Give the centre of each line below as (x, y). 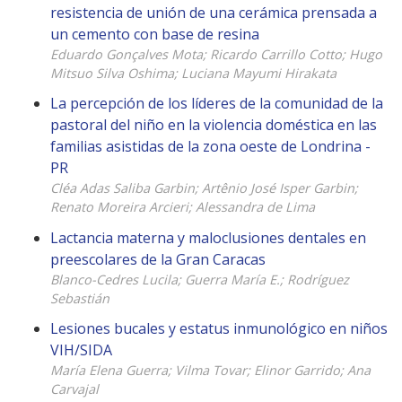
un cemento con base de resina (155, 35)
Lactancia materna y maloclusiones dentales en (208, 237)
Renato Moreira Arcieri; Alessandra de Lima (183, 207)
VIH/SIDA (81, 350)
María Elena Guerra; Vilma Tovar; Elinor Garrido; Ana (210, 370)
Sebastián (80, 298)
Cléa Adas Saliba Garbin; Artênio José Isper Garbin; (204, 188)
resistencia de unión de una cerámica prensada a (214, 13)
